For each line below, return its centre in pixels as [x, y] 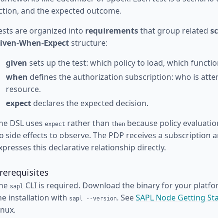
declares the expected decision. [90, 103]
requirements [112, 30]
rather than [88, 123]
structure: [88, 43]
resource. [23, 89]
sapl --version [93, 199]
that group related [174, 30]
